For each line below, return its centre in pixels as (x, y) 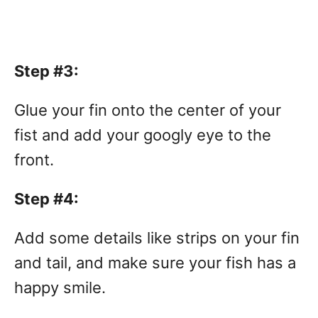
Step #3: (46, 71)
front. (36, 160)
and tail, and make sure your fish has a (155, 263)
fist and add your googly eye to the (143, 135)
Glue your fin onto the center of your (148, 110)
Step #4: (46, 199)
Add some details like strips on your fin (157, 238)
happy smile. (60, 288)
